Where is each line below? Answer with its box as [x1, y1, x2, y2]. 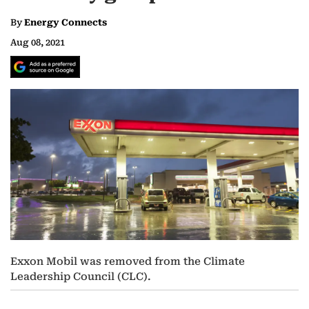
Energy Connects [24, 17, 107, 28]
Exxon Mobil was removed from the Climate [10, 255, 245, 268]
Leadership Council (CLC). [10, 270, 151, 283]
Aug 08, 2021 [10, 37, 65, 48]
